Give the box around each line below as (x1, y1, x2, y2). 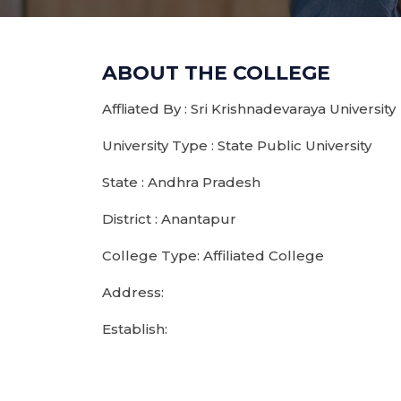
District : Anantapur (102, 210, 236, 227)
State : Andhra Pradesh (102, 174, 260, 191)
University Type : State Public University (102, 137, 371, 154)
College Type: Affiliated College (102, 247, 324, 264)
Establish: (102, 320, 167, 337)
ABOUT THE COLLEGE (102, 61, 330, 85)
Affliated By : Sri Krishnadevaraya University (102, 100, 396, 117)
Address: (102, 284, 164, 301)
